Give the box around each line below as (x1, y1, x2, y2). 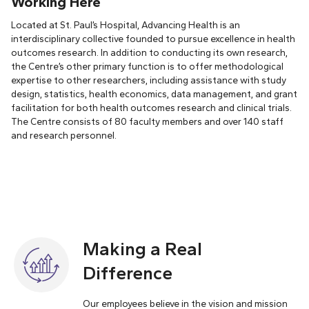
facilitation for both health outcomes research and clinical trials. (11, 101, 292, 113)
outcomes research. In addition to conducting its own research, (11, 46, 288, 58)
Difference (83, 261, 172, 284)
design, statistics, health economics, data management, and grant (11, 88, 297, 99)
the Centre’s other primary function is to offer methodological (11, 60, 283, 72)
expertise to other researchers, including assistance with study (11, 74, 286, 86)
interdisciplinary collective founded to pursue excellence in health (11, 32, 295, 44)
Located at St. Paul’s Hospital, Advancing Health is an (11, 19, 240, 30)
